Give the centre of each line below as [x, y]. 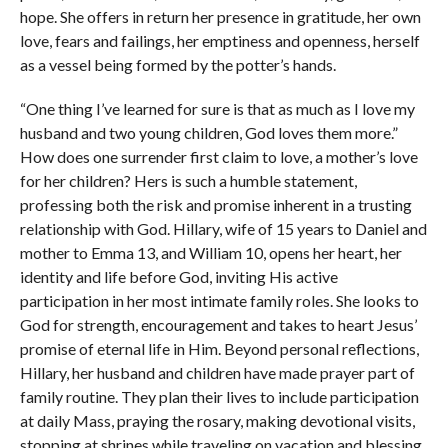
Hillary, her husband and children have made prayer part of [217, 372]
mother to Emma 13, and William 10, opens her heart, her [210, 252]
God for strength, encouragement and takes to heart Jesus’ [218, 324]
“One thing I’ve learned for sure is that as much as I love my [217, 108]
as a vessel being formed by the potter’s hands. [177, 64]
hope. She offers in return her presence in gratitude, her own [220, 16]
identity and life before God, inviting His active [178, 276]
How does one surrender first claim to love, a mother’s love [218, 156]
